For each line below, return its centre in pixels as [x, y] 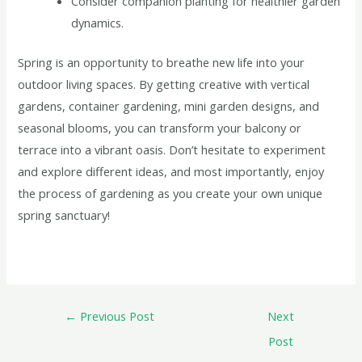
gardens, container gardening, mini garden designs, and [169, 105]
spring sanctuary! [64, 215]
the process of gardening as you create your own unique [170, 193]
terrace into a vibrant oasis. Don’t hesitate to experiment [172, 149]
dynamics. [98, 22]
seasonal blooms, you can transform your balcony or [160, 127]
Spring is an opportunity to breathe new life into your [162, 62]
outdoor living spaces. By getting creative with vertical [164, 84]
